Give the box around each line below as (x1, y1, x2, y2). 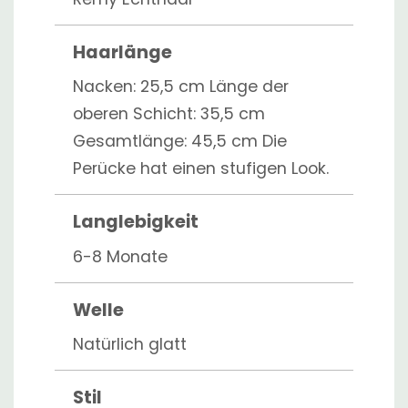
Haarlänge (73, 39, 172, 65)
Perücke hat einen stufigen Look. (73, 158, 329, 179)
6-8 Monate (73, 245, 168, 268)
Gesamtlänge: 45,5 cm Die (73, 130, 287, 152)
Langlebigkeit (73, 209, 199, 234)
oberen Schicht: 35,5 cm (73, 103, 265, 125)
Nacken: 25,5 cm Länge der (73, 76, 289, 97)
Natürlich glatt (73, 333, 187, 355)
